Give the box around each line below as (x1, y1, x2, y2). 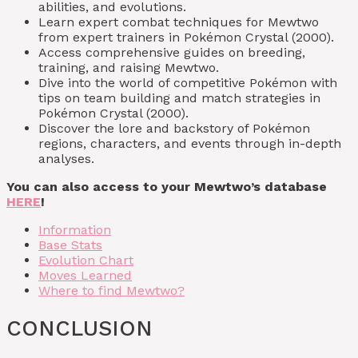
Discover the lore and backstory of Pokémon (38, 120, 310, 136)
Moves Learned (38, 267, 132, 283)
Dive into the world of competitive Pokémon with (38, 74, 337, 90)
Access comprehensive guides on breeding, (38, 44, 305, 60)
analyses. (38, 150, 94, 166)
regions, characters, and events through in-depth (38, 135, 341, 151)
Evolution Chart (38, 252, 133, 268)
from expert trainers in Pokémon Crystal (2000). (38, 29, 334, 45)
